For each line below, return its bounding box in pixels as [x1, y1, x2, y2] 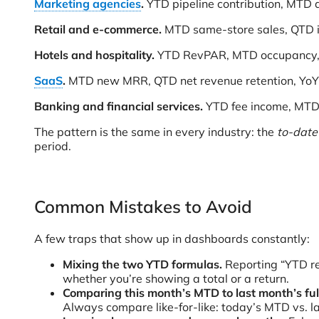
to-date [277, 125, 318, 139]
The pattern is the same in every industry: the [34, 125, 277, 139]
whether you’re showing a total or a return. [63, 271, 289, 286]
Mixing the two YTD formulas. [63, 257, 225, 271]
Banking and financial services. [34, 99, 206, 113]
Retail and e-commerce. [34, 22, 164, 36]
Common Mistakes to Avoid [34, 196, 252, 217]
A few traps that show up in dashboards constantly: [34, 231, 310, 246]
